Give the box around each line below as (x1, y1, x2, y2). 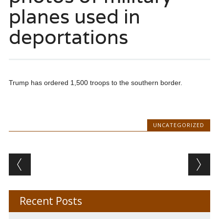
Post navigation (8, 152, 135, 171)
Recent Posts (19, 194, 82, 208)
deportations (8, 24, 128, 50)
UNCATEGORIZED (153, 121, 205, 129)
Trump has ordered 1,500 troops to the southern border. (8, 79, 182, 87)
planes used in (8, 3, 140, 29)
